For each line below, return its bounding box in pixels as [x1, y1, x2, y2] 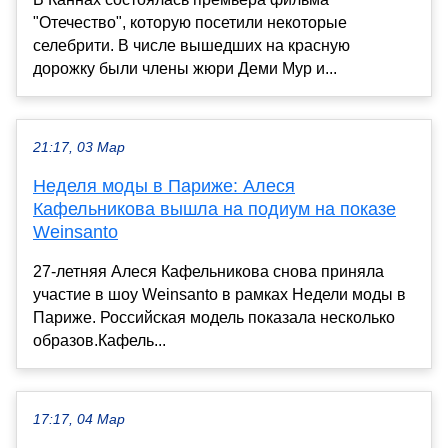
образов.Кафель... [33, 332, 166, 350]
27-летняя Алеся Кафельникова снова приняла [33, 263, 384, 281]
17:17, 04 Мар [33, 412, 125, 428]
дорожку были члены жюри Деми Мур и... [33, 60, 337, 78]
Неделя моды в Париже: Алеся [33, 176, 295, 197]
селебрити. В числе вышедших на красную [33, 37, 350, 55]
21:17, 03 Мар [33, 140, 125, 156]
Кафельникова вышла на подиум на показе [33, 199, 396, 220]
